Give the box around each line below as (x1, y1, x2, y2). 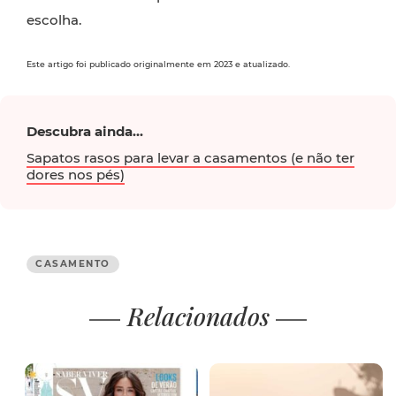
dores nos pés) (27, 166, 125, 183)
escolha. (27, 11, 81, 28)
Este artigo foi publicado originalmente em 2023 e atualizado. (27, 59, 290, 69)
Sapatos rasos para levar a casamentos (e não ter (27, 149, 354, 166)
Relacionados (126, 300, 270, 332)
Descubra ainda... (27, 123, 143, 140)
